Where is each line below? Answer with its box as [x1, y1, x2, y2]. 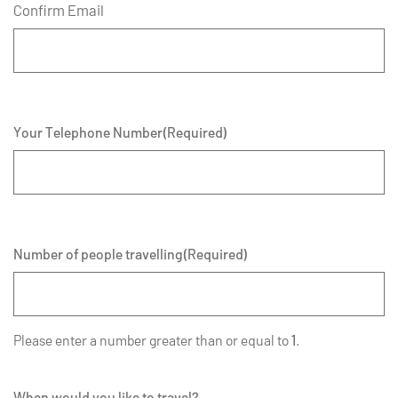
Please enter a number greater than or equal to [13, 330, 291, 348]
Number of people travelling [13, 244, 183, 262]
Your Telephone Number [13, 123, 163, 140]
